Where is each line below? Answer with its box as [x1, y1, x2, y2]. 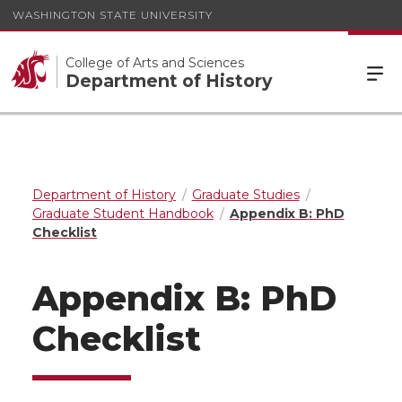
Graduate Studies [191, 187, 300, 203]
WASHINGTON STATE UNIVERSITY [13, 7, 213, 22]
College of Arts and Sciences [66, 55, 244, 71]
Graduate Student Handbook [32, 205, 214, 222]
